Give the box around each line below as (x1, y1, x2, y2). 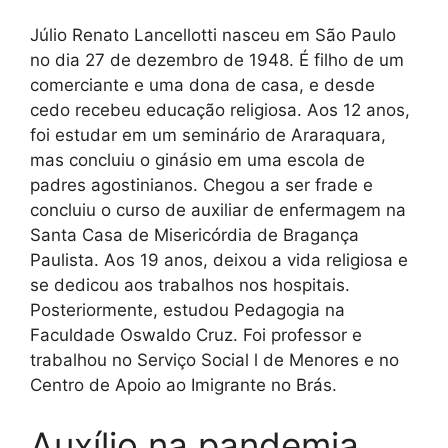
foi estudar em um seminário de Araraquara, (30, 125, 386, 146)
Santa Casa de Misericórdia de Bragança (30, 225, 359, 246)
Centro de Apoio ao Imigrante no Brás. (30, 375, 337, 396)
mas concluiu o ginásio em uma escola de (30, 150, 365, 171)
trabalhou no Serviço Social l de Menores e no (30, 350, 399, 371)
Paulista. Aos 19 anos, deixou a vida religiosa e (30, 250, 408, 271)
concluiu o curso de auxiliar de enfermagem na (30, 200, 406, 221)
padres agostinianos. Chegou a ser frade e (30, 175, 373, 196)
